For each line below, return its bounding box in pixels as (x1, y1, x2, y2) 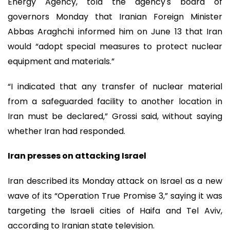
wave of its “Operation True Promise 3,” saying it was (8, 189, 222, 202)
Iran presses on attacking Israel (8, 150, 146, 162)
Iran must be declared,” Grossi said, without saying (8, 110, 222, 122)
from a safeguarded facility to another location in (8, 95, 222, 107)
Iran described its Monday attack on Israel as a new (8, 175, 222, 187)
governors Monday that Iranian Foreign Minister (8, 11, 222, 23)
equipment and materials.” (8, 55, 114, 68)
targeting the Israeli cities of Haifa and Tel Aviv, (8, 204, 222, 217)
